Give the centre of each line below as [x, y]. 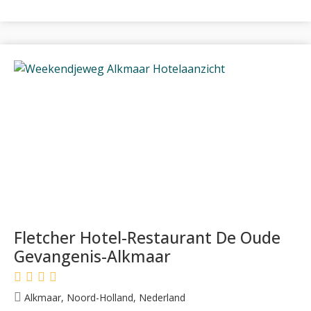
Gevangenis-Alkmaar [92, 256]
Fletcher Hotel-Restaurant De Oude [147, 237]
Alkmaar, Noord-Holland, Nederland [103, 297]
